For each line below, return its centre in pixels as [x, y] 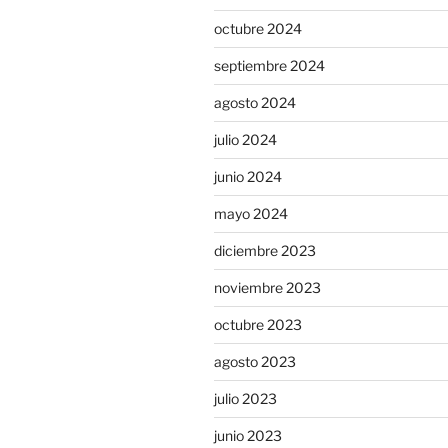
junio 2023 [248, 435]
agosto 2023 [255, 361]
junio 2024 [248, 176]
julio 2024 [245, 139]
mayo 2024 [251, 213]
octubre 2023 [258, 324]
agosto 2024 [255, 102]
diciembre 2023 [265, 250]
